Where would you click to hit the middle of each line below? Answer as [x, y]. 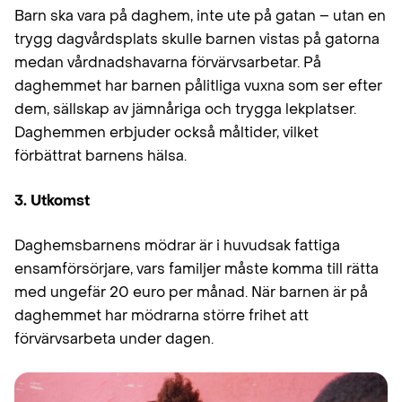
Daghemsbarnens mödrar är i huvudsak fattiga [177, 246]
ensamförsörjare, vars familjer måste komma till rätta [197, 269]
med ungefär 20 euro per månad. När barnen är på [191, 293]
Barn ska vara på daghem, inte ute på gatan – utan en [200, 16]
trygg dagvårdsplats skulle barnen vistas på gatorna [197, 39]
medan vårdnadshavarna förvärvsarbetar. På [168, 63]
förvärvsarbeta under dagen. [114, 339]
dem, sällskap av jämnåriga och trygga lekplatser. [185, 109]
